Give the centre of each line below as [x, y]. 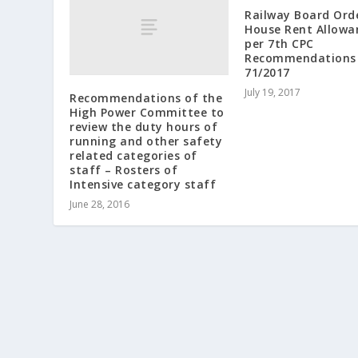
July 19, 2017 [272, 93]
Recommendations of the [146, 97]
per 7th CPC [279, 44]
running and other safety [146, 141]
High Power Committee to [147, 112]
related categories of [133, 155]
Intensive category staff [143, 184]
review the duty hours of [144, 126]
